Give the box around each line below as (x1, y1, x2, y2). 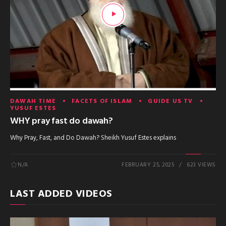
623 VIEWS (187, 160, 216, 169)
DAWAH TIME (10, 96, 56, 107)
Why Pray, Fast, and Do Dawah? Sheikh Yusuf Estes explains (10, 132, 176, 143)
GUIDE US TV (148, 96, 193, 107)
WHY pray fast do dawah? (10, 114, 113, 129)
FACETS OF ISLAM (72, 96, 133, 107)
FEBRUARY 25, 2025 (122, 160, 175, 169)
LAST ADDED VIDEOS (10, 186, 112, 202)
